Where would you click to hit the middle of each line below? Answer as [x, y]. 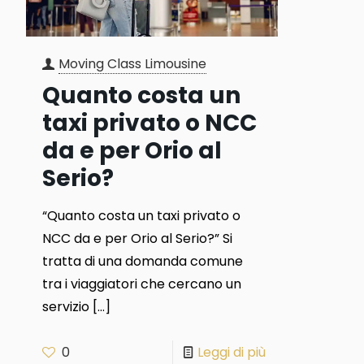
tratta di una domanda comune [142, 261]
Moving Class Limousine [132, 63]
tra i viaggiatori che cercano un [141, 284]
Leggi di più [232, 352]
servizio [65, 306]
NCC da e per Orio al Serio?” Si [137, 238]
